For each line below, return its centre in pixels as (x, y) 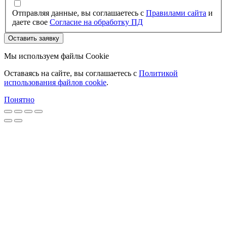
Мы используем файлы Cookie (56, 56)
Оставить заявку (34, 38)
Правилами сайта (176, 13)
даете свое (31, 22)
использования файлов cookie (55, 82)
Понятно (19, 99)
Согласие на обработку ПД (96, 22)
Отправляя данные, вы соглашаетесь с (79, 13)
